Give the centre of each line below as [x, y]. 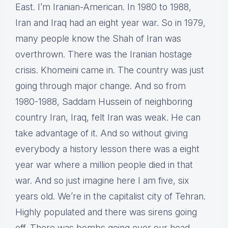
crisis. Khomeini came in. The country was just [110, 70]
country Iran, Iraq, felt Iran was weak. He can [108, 118]
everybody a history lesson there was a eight [107, 149]
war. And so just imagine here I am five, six [102, 181]
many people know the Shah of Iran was [98, 39]
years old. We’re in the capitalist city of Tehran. [110, 196]
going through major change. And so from [101, 86]
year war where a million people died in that [104, 165]
